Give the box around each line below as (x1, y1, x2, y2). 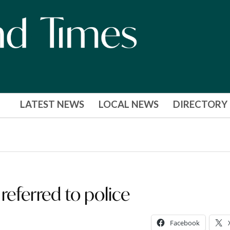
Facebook (169, 218, 200, 227)
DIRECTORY (172, 99, 227, 110)
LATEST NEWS (20, 99, 84, 110)
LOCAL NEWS (98, 99, 159, 110)
